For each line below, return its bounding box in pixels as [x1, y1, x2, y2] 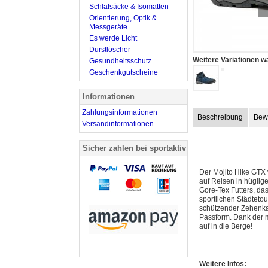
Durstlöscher [89, 45, 130, 54]
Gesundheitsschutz [89, 56, 151, 65]
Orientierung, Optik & [89, 13, 157, 22]
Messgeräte [89, 22, 127, 31]
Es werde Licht [89, 33, 137, 42]
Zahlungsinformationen [82, 108, 157, 117]
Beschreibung [197, 113, 243, 122]
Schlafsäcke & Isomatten [89, 2, 169, 11]
